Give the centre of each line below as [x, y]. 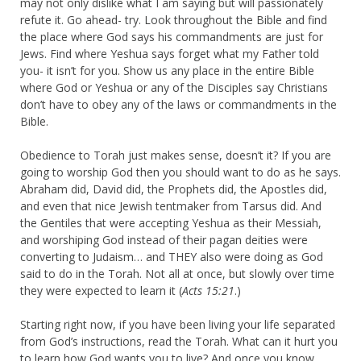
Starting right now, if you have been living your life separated [178, 324]
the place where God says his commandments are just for [172, 36]
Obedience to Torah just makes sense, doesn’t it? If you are [176, 155]
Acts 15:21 [208, 290]
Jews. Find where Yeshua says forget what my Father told [170, 53]
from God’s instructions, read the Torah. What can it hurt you [179, 341]
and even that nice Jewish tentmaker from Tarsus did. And [171, 205]
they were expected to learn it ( [101, 290]
